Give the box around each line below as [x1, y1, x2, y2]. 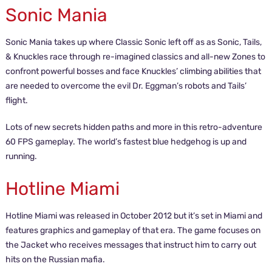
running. [5, 151, 37, 161]
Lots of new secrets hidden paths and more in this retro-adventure [5, 122, 262, 132]
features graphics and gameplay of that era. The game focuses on [5, 225, 260, 236]
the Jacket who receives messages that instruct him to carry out [5, 240, 256, 250]
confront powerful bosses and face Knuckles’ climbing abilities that [5, 66, 261, 76]
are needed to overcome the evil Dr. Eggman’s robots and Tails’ [5, 81, 246, 91]
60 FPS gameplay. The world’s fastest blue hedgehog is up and [5, 137, 246, 147]
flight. [5, 95, 28, 106]
